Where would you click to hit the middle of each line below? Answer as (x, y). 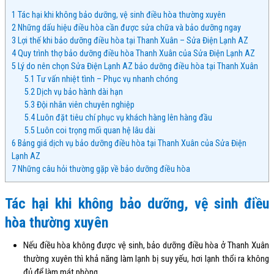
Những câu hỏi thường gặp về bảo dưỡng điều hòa (103, 168)
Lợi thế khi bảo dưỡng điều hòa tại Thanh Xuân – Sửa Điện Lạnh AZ (132, 40)
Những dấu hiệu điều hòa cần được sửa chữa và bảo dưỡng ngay (128, 27)
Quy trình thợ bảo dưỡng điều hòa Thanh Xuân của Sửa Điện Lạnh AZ (135, 53)
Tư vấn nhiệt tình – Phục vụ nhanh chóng (107, 79)
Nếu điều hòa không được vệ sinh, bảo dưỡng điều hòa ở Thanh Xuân (146, 245)
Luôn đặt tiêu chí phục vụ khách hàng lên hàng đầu (124, 117)
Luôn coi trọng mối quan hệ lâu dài (95, 130)
